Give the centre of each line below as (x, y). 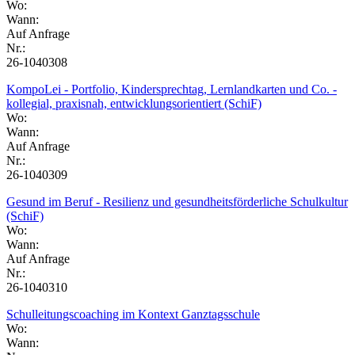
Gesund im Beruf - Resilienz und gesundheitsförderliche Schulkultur (177, 201)
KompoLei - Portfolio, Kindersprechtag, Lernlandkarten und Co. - (172, 89)
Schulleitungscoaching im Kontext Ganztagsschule (133, 314)
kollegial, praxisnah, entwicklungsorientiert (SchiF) (134, 103)
